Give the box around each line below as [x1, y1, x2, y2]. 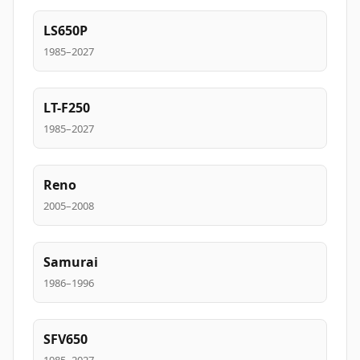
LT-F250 [43, 99, 90, 117]
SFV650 [43, 330, 88, 348]
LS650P [43, 22, 88, 39]
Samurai [43, 253, 98, 271]
